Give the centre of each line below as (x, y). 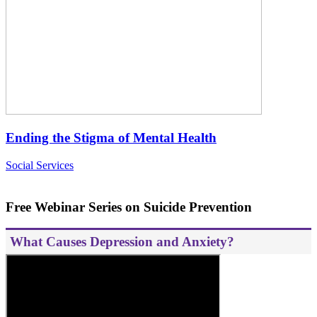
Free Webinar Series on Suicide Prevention (129, 207)
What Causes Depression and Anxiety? (122, 242)
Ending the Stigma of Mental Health (111, 138)
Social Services (40, 166)
